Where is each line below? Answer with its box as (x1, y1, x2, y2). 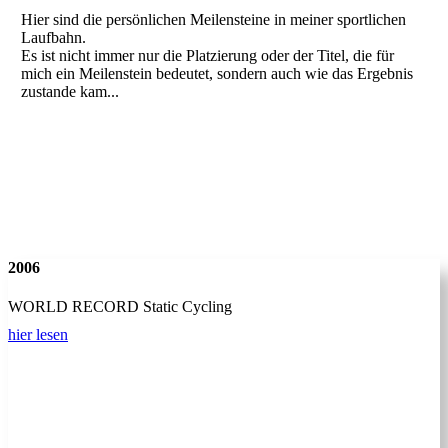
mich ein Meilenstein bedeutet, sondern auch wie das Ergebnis (21, 64, 413, 82)
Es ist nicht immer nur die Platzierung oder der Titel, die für (21, 46, 394, 64)
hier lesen (8, 326, 68, 344)
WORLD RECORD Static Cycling (8, 298, 232, 316)
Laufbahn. (21, 28, 86, 46)
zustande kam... (21, 82, 119, 100)
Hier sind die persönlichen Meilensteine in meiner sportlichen (21, 10, 406, 28)
